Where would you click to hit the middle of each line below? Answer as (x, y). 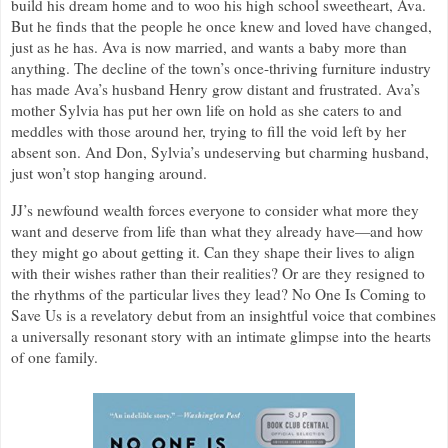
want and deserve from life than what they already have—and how (217, 231)
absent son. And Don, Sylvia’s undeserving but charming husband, (220, 152)
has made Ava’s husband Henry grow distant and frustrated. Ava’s (215, 89)
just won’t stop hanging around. (109, 173)
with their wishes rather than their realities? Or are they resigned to (218, 273)
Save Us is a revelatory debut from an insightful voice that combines (223, 315)
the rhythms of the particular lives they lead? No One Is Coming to (218, 294)
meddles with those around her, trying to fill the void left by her (208, 131)
